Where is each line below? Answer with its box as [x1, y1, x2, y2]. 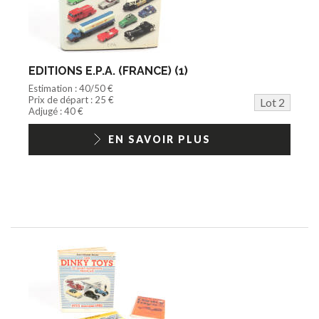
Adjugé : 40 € [28, 105, 83, 117]
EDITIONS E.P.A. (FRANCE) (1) [28, 63, 188, 78]
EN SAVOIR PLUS [108, 132, 211, 145]
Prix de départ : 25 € [28, 93, 114, 105]
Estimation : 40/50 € [28, 82, 113, 94]
